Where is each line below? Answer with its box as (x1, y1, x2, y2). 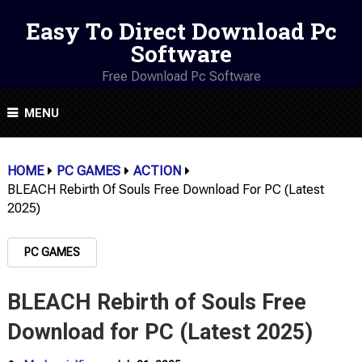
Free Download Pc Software (101, 69, 261, 84)
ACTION (133, 163, 181, 179)
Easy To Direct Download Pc (25, 16, 337, 46)
